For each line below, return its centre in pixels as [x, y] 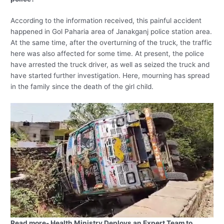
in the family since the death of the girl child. [82, 87]
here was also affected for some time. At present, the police [107, 54]
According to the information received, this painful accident [106, 21]
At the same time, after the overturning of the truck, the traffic [111, 43]
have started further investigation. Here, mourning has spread [110, 76]
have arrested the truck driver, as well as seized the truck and [110, 65]
